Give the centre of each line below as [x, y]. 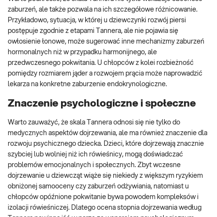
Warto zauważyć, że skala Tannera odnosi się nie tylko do [94, 123]
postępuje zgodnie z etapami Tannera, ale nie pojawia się [93, 31]
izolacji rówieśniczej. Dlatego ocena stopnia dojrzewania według [105, 208]
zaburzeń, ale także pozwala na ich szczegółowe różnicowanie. [103, 10]
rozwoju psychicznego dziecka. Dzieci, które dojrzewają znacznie [106, 144]
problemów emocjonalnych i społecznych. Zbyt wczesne [94, 165]
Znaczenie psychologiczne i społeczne [102, 103]
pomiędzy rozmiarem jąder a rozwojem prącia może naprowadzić [105, 74]
